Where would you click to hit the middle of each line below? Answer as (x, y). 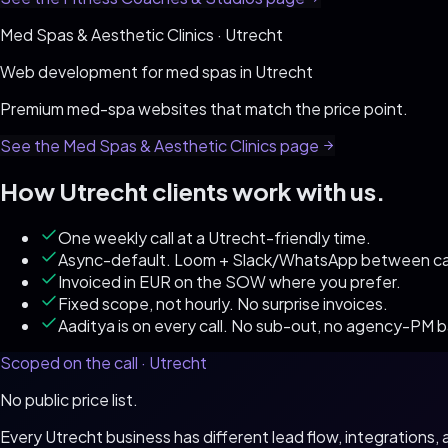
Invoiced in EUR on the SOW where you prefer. (229, 281)
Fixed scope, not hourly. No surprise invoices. (223, 303)
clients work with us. (266, 191)
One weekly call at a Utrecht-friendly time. (214, 237)
